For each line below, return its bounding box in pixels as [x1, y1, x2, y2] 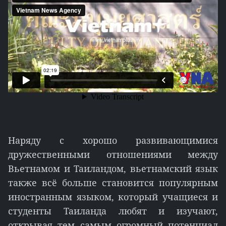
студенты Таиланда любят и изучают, [8, 205, 218, 217]
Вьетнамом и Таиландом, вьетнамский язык [8, 162, 218, 175]
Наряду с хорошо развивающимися [8, 134, 218, 146]
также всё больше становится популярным [8, 177, 218, 189]
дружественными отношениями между [8, 148, 218, 160]
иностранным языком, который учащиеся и [8, 191, 218, 203]
